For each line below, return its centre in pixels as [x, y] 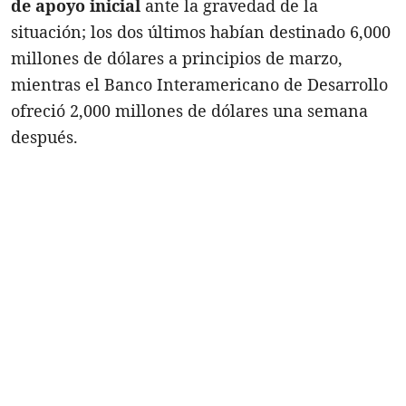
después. [44, 136]
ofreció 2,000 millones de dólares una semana [189, 110]
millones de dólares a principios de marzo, [177, 58]
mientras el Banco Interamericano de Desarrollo [199, 84]
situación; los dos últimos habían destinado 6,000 [201, 31]
